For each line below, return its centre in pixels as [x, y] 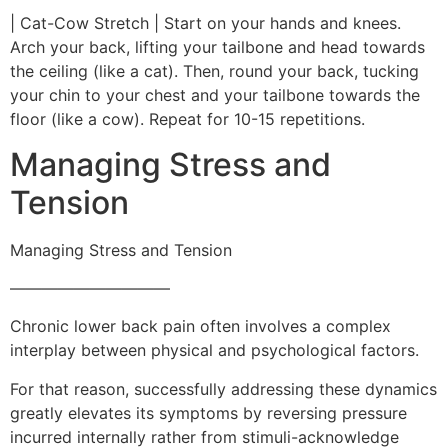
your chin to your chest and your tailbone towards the [215, 95]
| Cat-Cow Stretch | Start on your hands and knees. [205, 23]
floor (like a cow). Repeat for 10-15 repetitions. [187, 119]
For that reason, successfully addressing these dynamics [223, 388]
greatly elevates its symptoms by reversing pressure [208, 412]
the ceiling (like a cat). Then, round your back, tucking [214, 71]
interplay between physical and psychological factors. [214, 350]
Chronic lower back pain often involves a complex [200, 326]
